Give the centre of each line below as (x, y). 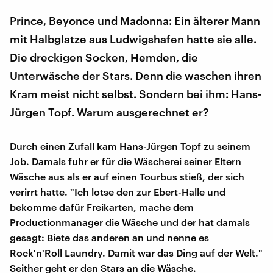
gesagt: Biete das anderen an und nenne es (109, 237)
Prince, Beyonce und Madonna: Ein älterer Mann (135, 20)
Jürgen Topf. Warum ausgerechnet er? (109, 112)
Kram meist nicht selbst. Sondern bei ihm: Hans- (136, 94)
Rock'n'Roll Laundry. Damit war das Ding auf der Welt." (136, 252)
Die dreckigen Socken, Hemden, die (104, 57)
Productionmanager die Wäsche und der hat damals (130, 222)
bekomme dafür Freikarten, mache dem (102, 207)
